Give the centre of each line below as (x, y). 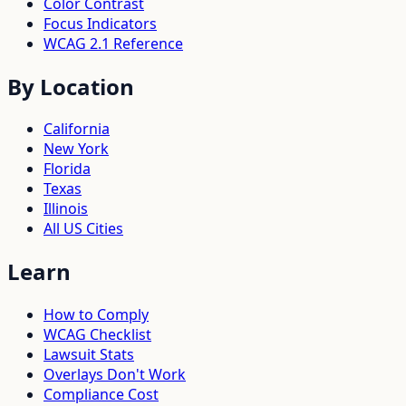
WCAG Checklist (97, 335)
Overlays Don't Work (115, 375)
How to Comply (96, 315)
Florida (67, 169)
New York (76, 149)
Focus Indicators (100, 23)
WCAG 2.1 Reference (113, 43)
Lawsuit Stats (89, 355)
